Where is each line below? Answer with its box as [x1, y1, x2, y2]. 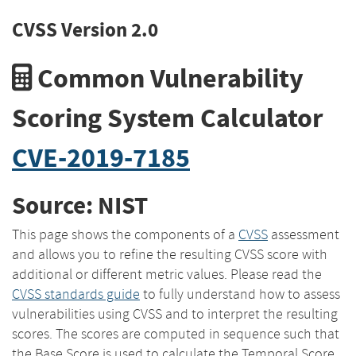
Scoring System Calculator [12, 99, 323, 136]
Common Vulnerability [32, 60, 304, 96]
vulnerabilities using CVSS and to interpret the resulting [12, 304, 338, 323]
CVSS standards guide [12, 284, 140, 303]
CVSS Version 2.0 [12, 16, 158, 44]
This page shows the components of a [12, 225, 238, 243]
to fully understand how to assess [140, 284, 340, 303]
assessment [268, 225, 339, 243]
